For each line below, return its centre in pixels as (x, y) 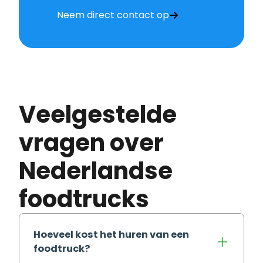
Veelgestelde (27, 114)
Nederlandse (96, 171)
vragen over (91, 142)
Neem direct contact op (113, 15)
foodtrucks (84, 199)
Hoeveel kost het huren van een (111, 234)
